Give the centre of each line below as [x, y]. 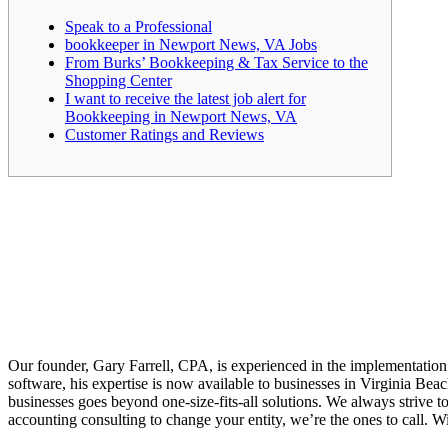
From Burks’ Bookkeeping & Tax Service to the [216, 62]
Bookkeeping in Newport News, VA [181, 116]
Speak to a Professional [138, 26]
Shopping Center [118, 80]
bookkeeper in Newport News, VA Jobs [191, 44]
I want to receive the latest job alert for [185, 98]
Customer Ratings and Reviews [164, 134]
